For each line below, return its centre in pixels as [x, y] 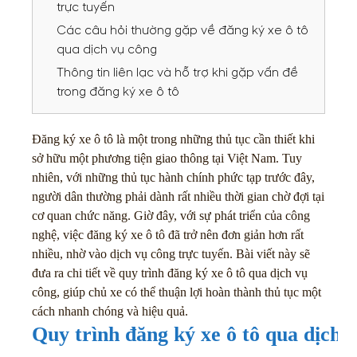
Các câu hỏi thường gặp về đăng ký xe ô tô [182, 30]
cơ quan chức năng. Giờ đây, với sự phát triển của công [171, 216]
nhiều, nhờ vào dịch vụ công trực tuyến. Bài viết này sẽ [171, 254]
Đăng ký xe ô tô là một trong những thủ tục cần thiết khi [173, 139]
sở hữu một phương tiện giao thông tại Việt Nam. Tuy [167, 158]
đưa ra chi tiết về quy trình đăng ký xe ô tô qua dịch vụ [170, 273]
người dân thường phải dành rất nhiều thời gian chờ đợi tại [178, 196]
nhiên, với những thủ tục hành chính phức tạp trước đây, [173, 177]
